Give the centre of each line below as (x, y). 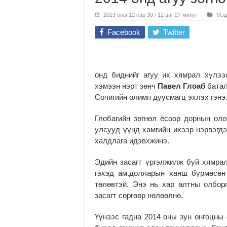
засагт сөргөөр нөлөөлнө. (139, 195)
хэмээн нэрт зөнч (126, 86)
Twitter (174, 32)
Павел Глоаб (182, 86)
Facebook (124, 32)
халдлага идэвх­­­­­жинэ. (132, 140)
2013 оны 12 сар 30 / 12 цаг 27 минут (151, 14)
